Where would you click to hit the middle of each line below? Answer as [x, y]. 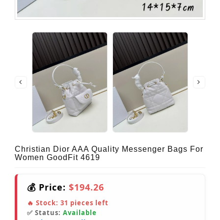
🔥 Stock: [44, 203]
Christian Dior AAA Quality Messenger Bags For [109, 149]
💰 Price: [48, 187]
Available [80, 213]
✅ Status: [45, 213]
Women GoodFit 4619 [57, 158]
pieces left [88, 203]
